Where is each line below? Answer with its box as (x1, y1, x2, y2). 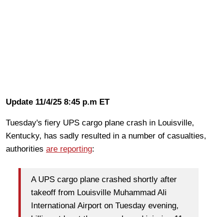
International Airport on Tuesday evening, (31, 201, 179, 211)
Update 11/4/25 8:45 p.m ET (6, 97, 109, 107)
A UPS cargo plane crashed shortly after (31, 175, 177, 185)
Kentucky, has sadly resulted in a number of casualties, (6, 131, 206, 140)
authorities (6, 144, 46, 154)
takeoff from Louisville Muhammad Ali (31, 188, 167, 198)
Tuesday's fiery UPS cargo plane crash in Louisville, (6, 118, 194, 127)
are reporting (46, 144, 92, 154)
